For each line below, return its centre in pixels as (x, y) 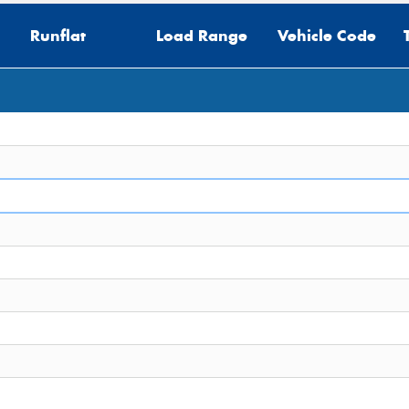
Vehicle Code (327, 36)
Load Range (202, 36)
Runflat (58, 36)
